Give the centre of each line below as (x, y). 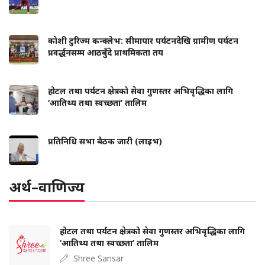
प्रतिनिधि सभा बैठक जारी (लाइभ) (105, 141)
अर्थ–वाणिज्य (47, 186)
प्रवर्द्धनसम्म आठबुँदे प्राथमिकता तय (106, 52)
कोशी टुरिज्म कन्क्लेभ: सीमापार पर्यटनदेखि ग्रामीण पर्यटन (143, 40)
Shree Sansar (98, 258)
